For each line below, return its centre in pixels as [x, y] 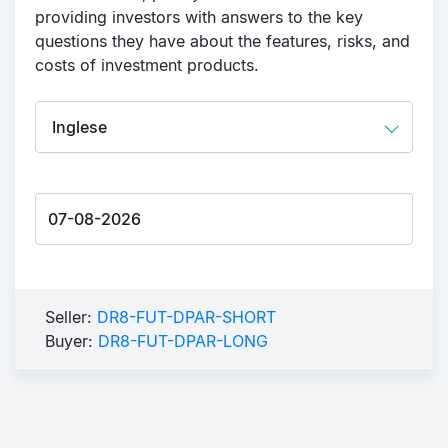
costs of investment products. [147, 65]
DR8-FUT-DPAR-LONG [183, 341]
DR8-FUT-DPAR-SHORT [186, 317]
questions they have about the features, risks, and [222, 41]
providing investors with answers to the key [199, 17]
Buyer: [71, 341]
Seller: [71, 317]
